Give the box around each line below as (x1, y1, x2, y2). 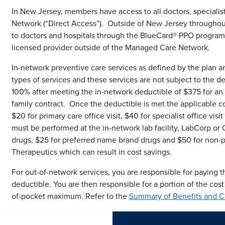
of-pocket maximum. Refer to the (12, 190, 129, 202)
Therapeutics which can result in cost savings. (12, 146, 172, 158)
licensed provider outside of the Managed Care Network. (12, 42, 210, 53)
